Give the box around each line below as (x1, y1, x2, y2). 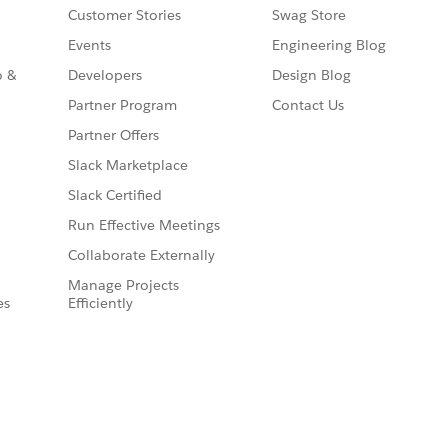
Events (68, 36, 111, 55)
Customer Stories (68, 6, 181, 25)
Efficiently (68, 294, 133, 313)
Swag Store (272, 6, 346, 25)
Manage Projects (68, 276, 179, 295)
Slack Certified (68, 186, 162, 205)
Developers (68, 66, 142, 85)
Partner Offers (68, 126, 159, 145)
